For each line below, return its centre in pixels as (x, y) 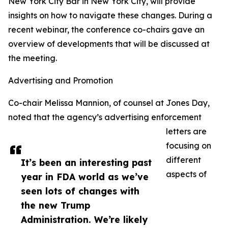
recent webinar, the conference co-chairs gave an (106, 30)
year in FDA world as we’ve (85, 177)
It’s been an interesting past (86, 163)
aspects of (186, 174)
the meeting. (33, 58)
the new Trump (55, 205)
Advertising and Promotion (61, 81)
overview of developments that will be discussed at (109, 44)
